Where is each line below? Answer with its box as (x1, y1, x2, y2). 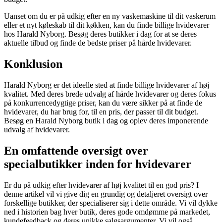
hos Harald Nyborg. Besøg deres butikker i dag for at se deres (4, 30, 197, 39)
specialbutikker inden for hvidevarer (4, 157, 191, 170)
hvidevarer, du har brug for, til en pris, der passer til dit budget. (4, 107, 198, 116)
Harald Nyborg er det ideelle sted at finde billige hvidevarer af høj (4, 80, 209, 89)
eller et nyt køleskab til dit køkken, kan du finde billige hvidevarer (4, 21, 209, 30)
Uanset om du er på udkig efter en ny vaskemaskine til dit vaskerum (4, 12, 216, 21)
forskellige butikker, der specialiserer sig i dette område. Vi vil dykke (4, 198, 218, 207)
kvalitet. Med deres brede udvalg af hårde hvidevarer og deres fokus (4, 89, 216, 98)
